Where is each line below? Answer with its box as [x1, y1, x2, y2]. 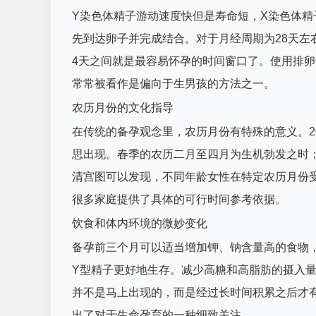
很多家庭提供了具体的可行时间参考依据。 [72, 193, 286, 205]
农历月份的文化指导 [72, 102, 174, 114]
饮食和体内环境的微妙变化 [72, 217, 207, 229]
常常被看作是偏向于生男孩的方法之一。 [72, 78, 275, 90]
